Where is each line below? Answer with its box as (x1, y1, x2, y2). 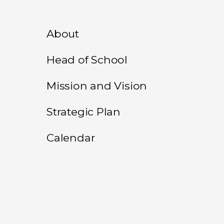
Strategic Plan (46, 105, 121, 118)
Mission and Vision (46, 79, 147, 92)
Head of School (46, 53, 128, 66)
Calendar (46, 131, 95, 144)
